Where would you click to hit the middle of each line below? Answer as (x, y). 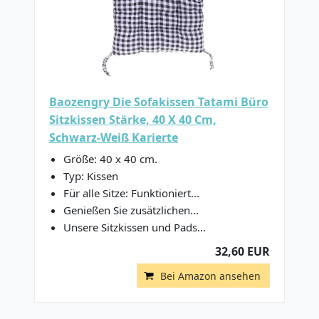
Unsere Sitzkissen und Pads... (135, 227)
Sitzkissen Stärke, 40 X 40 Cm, (133, 120)
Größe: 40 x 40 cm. (110, 159)
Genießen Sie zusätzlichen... (131, 210)
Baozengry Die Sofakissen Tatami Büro (159, 102)
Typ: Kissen (91, 176)
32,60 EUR (242, 251)
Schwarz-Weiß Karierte (114, 137)
